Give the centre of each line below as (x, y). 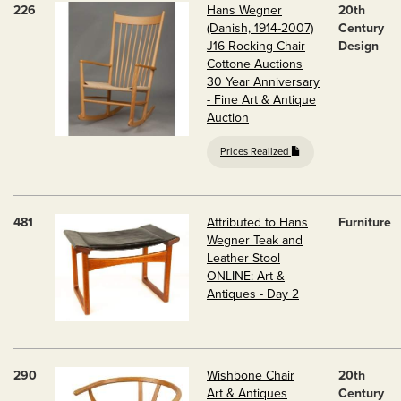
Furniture (365, 222)
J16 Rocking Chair (256, 46)
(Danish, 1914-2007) (260, 28)
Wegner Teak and (255, 240)
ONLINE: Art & (246, 276)
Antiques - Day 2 (253, 294)
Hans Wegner (244, 10)
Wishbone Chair (251, 375)
